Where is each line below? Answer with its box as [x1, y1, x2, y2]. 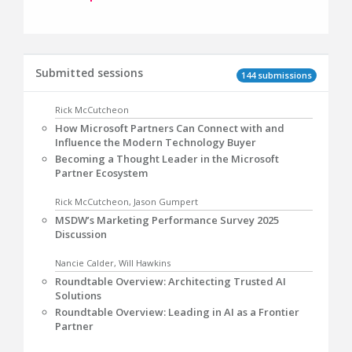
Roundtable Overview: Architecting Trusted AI [55, 274, 286, 288]
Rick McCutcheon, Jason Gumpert [55, 196, 198, 207]
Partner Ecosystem [55, 166, 148, 180]
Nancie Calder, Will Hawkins [55, 257, 170, 269]
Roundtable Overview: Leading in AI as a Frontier [55, 305, 299, 319]
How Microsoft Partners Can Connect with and [55, 121, 284, 135]
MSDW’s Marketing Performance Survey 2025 [55, 213, 279, 227]
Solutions [55, 288, 101, 302]
